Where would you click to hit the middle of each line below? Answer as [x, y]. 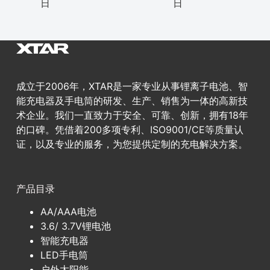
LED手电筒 [64, 255]
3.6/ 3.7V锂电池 [75, 226]
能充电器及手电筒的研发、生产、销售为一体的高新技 [132, 100]
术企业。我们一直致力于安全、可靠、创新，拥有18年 [132, 115]
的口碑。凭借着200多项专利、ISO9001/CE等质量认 [130, 129]
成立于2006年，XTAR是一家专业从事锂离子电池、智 [132, 86]
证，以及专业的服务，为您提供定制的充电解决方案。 [132, 144]
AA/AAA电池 [68, 212]
